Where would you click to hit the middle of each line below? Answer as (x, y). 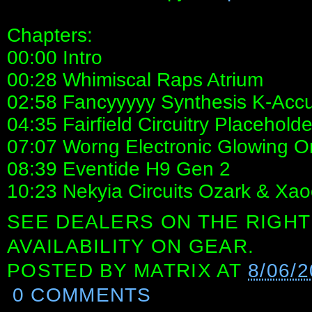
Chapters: (50, 35)
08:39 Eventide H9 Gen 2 (119, 169)
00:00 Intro (55, 57)
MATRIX (173, 270)
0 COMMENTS (82, 295)
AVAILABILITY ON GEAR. (131, 246)
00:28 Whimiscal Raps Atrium (135, 79)
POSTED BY (71, 270)
